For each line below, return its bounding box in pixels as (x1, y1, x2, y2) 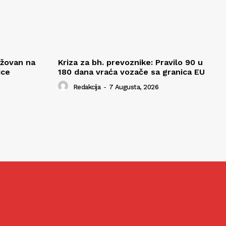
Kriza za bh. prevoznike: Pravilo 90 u (58, 58, 203, 68)
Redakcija (73, 83, 100, 91)
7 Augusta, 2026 (108, 83, 158, 91)
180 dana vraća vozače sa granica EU (58, 67, 205, 77)
